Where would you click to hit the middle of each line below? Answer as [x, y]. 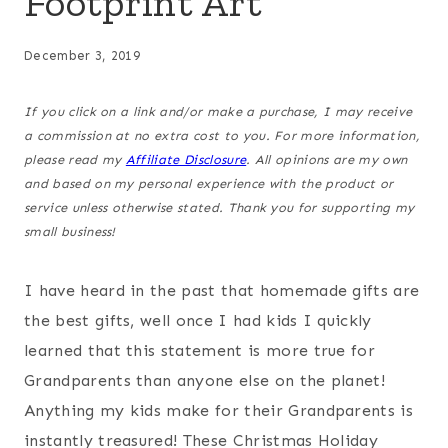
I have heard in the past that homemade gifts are [222, 291]
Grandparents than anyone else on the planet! [205, 381]
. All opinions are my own [327, 160]
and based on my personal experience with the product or [209, 184]
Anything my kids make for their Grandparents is [219, 411]
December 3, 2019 [82, 56]
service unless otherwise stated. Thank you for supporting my [219, 208]
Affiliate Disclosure [186, 160]
